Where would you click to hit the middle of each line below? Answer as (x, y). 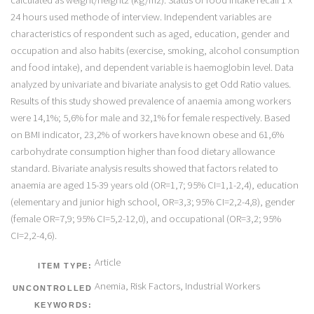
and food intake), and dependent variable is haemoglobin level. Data (152, 67)
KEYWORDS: (63, 305)
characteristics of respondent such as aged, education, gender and (150, 33)
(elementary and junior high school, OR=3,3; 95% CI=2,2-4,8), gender (152, 202)
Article (107, 262)
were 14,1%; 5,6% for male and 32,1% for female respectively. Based (150, 117)
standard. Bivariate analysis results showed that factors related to (144, 168)
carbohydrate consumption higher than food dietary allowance (142, 151)
